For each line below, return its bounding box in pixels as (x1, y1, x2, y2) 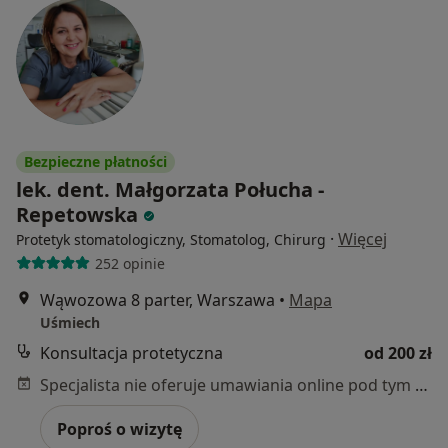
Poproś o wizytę (57, 418, 182, 440)
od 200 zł (364, 342, 432, 364)
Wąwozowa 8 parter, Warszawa (40, 289, 275, 311)
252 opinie (94, 253, 165, 273)
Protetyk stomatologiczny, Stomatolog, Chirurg (16, 230, 326, 249)
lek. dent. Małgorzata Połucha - (16, 176, 324, 203)
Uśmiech (40, 313, 100, 332)
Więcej (338, 228, 387, 250)
